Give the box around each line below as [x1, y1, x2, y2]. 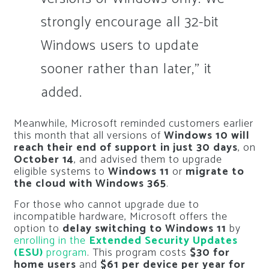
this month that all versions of [13, 127, 164, 145]
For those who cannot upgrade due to [13, 196, 199, 214]
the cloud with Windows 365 [13, 175, 166, 193]
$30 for [189, 244, 230, 262]
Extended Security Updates [88, 232, 238, 250]
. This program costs [86, 244, 190, 262]
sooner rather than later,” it [40, 57, 212, 81]
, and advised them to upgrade [73, 151, 222, 169]
